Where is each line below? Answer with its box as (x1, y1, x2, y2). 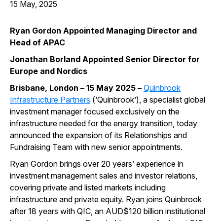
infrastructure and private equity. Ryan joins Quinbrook (10, 194, 202, 204)
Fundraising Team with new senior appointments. (10, 142, 183, 152)
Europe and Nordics (10, 66, 87, 76)
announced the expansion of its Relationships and (10, 130, 187, 140)
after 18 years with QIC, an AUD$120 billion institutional (10, 206, 205, 216)
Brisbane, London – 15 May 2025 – (10, 83, 144, 93)
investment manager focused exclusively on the (10, 107, 180, 116)
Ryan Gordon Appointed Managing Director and (10, 26, 197, 36)
